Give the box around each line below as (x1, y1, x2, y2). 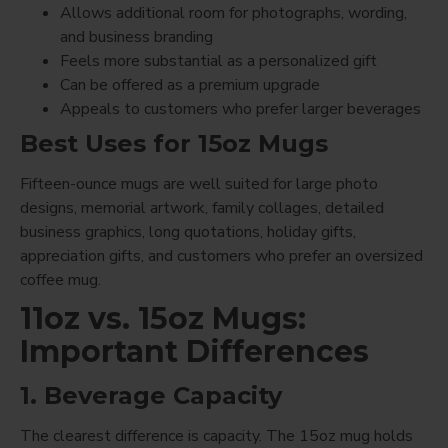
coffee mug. (20, 268, 101, 291)
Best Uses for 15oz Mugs (20, 128, 328, 158)
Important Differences (20, 332, 369, 370)
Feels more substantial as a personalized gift (60, 49, 377, 72)
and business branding (60, 25, 213, 48)
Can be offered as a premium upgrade (60, 73, 320, 96)
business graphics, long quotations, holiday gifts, (20, 220, 356, 243)
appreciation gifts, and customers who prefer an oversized (20, 244, 423, 267)
